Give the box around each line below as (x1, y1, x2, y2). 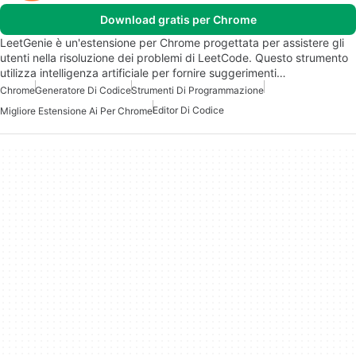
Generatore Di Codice (35, 83, 131, 96)
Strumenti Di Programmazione (131, 83, 264, 96)
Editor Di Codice (153, 103, 224, 116)
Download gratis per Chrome (99, 12, 257, 26)
